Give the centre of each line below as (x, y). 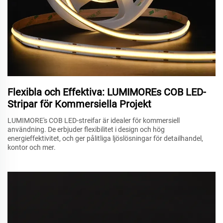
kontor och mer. (32, 147)
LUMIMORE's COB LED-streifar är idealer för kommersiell (94, 120)
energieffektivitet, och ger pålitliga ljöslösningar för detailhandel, (105, 138)
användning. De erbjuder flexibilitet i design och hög (86, 129)
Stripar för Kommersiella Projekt (79, 104)
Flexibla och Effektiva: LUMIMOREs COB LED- (107, 92)
